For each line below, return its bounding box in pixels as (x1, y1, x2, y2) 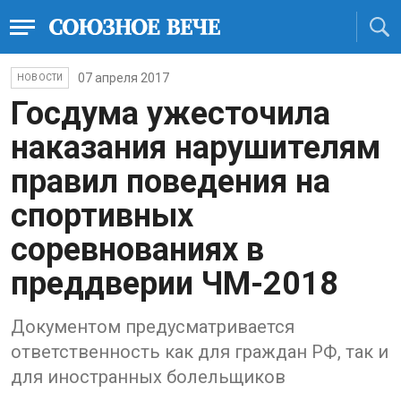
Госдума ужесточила (11, 95, 330, 132)
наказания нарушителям (11, 129, 380, 166)
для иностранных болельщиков (11, 366, 286, 388)
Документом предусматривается (11, 316, 294, 337)
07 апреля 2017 (78, 71, 170, 85)
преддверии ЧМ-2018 (11, 265, 338, 303)
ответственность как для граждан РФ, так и (11, 341, 388, 363)
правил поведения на (11, 163, 330, 200)
